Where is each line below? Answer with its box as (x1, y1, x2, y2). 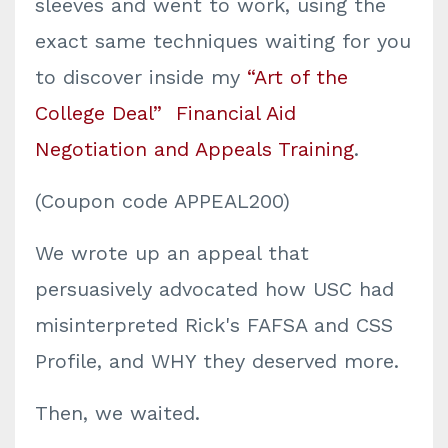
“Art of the (247, 65, 348, 89)
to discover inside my (35, 65, 247, 89)
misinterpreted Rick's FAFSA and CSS (35, 313, 393, 337)
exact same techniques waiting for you (35, 29, 411, 53)
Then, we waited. (35, 401, 200, 425)
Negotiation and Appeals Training (35, 137, 354, 161)
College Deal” (35, 101, 176, 125)
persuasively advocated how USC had (35, 277, 394, 301)
